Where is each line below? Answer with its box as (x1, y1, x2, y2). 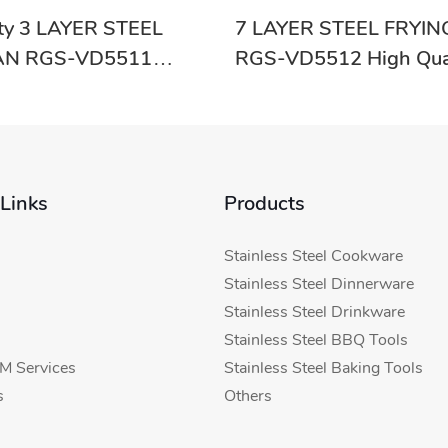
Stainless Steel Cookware (224, 244, 403, 267)
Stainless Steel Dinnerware (224, 272, 414, 295)
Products (224, 189, 305, 217)
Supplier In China (234, 75, 392, 103)
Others (224, 384, 272, 407)
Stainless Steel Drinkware (224, 300, 405, 323)
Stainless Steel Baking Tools (224, 356, 423, 379)
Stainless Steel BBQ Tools (224, 328, 408, 351)
